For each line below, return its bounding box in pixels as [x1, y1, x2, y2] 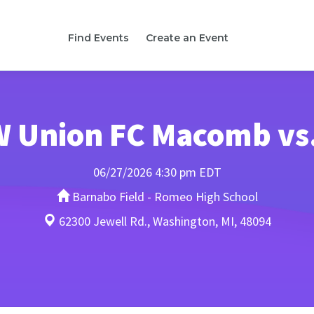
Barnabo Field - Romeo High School [69, 189, 258, 205]
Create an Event [146, 32, 228, 44]
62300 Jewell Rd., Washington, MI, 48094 [55, 213, 271, 229]
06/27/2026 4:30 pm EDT [93, 164, 221, 180]
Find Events [68, 32, 129, 44]
